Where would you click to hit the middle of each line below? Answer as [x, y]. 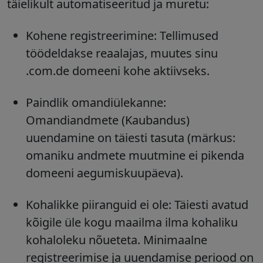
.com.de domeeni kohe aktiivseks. [118, 71]
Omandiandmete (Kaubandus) [108, 120]
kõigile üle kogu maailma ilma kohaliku [132, 222]
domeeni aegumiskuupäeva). [104, 173]
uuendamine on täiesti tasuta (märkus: [131, 138]
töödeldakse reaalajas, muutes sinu [122, 53]
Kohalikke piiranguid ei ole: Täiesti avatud [137, 205]
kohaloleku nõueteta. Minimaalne [117, 240]
